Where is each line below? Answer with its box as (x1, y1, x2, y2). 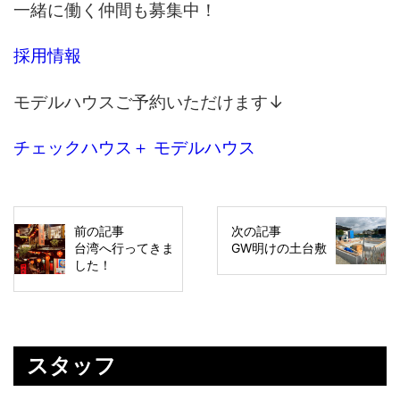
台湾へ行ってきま (73, 240, 174, 256)
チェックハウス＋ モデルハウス (13, 136, 256, 158)
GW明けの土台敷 (230, 240, 327, 256)
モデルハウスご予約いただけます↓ (13, 90, 285, 112)
